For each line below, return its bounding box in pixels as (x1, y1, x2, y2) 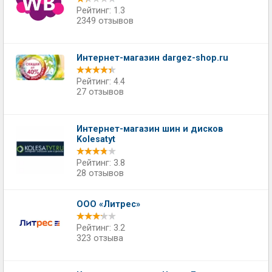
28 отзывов (76, 168, 124, 178)
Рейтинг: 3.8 (76, 158, 125, 168)
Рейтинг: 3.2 (76, 223, 125, 233)
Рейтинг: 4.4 (76, 76, 125, 87)
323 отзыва (76, 233, 123, 243)
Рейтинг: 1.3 (76, 5, 125, 16)
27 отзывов (76, 87, 124, 97)
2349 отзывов (76, 16, 134, 26)
